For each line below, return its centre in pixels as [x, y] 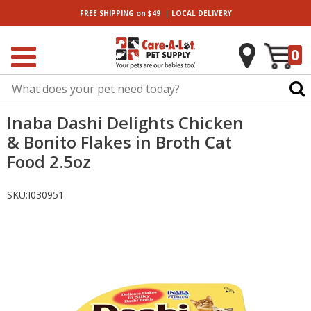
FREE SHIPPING [107, 13]
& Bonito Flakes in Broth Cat [119, 142]
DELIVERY [213, 13]
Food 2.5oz [49, 161]
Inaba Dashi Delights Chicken [125, 123]
